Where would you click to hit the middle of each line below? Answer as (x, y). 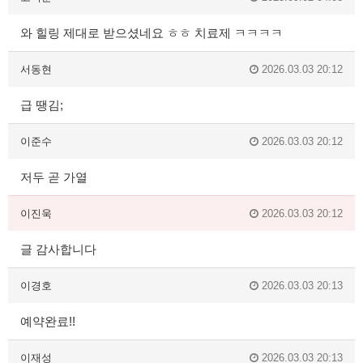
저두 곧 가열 (54, 177)
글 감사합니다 (58, 250)
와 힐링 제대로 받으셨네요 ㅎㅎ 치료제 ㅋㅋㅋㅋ (152, 33)
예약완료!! (48, 322)
